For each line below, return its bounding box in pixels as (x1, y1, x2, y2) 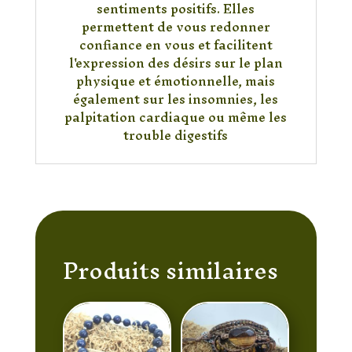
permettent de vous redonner (81, 12, 270, 41)
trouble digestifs (123, 120, 229, 149)
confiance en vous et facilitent (79, 30, 273, 59)
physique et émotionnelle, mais (76, 66, 276, 95)
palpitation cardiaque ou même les (64, 102, 288, 131)
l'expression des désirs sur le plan (68, 48, 283, 77)
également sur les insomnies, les (73, 84, 279, 113)
